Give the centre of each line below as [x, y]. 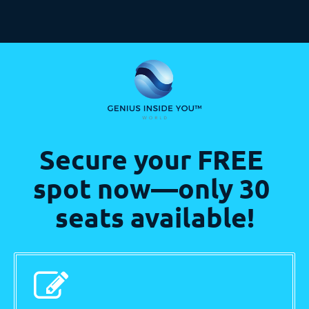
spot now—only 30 [151, 188]
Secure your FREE [151, 159]
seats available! [154, 217]
